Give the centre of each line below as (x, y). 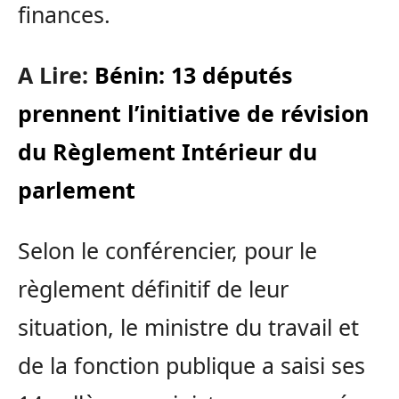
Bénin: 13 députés (193, 75)
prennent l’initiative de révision (193, 114)
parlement (77, 190)
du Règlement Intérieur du (167, 152)
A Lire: (56, 75)
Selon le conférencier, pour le (167, 251)
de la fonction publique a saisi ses (191, 366)
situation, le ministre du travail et (188, 327)
